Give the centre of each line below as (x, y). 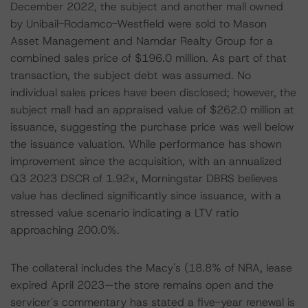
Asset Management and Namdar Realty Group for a (142, 41)
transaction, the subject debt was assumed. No (131, 75)
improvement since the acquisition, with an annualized (146, 161)
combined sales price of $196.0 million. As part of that (148, 58)
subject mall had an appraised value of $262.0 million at (152, 110)
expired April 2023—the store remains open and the (142, 285)
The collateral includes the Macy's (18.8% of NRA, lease (151, 268)
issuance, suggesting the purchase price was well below (152, 127)
